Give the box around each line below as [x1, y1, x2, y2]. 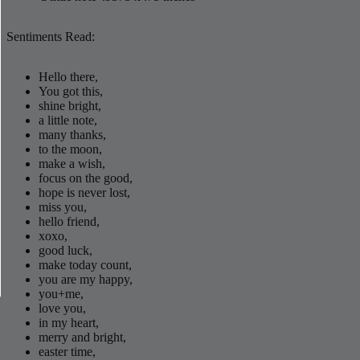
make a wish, [39, 157, 105, 170]
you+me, [39, 287, 84, 301]
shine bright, [39, 99, 101, 112]
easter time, [39, 345, 96, 358]
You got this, [39, 84, 103, 98]
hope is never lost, [39, 186, 130, 199]
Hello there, [39, 70, 98, 84]
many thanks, [39, 128, 106, 141]
